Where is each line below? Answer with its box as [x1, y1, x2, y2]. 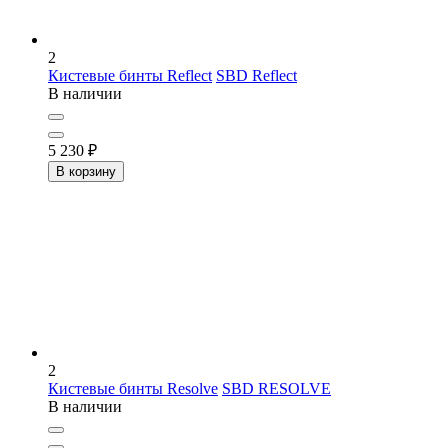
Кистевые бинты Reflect [48, 67, 212, 85]
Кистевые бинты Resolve [48, 380, 218, 398]
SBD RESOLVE [222, 380, 331, 398]
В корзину [56, 164, 116, 180]
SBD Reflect [216, 67, 297, 85]
